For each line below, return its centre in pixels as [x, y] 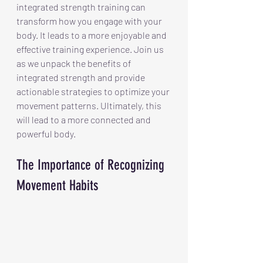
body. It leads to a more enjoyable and [92, 35]
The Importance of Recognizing [92, 165]
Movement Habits [57, 186]
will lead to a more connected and [85, 119]
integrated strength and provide [82, 77]
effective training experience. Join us [91, 49]
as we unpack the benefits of [75, 63]
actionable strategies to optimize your [94, 91]
